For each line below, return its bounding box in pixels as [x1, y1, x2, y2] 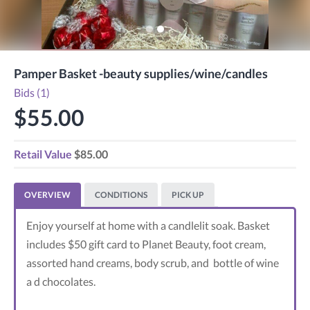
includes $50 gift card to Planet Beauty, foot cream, [26, 237, 266, 251]
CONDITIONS [95, 190, 147, 201]
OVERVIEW [24, 190, 71, 201]
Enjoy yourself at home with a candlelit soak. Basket [26, 219, 270, 232]
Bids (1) [14, 86, 50, 100]
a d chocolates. [26, 275, 95, 289]
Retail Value [14, 147, 72, 161]
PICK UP [172, 190, 204, 201]
